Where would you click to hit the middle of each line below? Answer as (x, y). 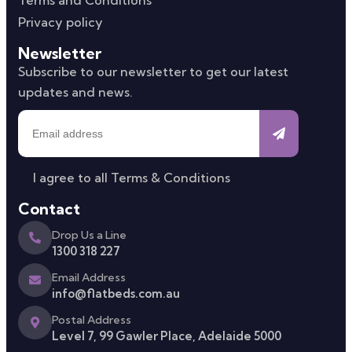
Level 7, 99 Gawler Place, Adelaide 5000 (167, 335)
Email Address (89, 277)
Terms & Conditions (170, 177)
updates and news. (75, 92)
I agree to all (72, 177)
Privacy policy (60, 22)
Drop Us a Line (89, 235)
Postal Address (92, 319)
